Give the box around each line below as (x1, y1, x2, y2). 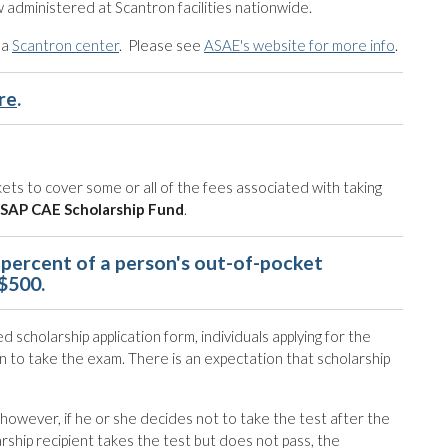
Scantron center (12, 36, 119, 54)
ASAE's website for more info (204, 36, 395, 54)
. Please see (119, 36, 204, 54)
